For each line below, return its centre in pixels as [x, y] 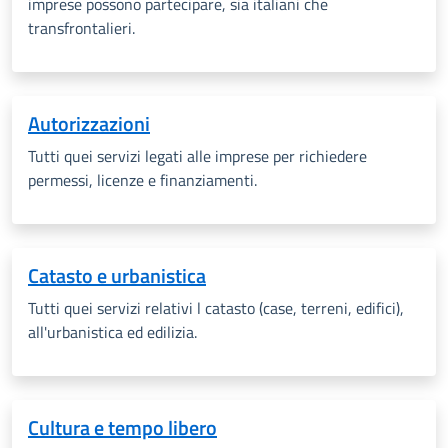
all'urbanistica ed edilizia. [112, 332]
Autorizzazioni [89, 123]
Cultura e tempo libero [122, 427]
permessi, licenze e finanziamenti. [142, 180]
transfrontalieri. [81, 28]
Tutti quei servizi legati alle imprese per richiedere [197, 156]
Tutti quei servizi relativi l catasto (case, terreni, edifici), [216, 308]
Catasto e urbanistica [117, 275]
